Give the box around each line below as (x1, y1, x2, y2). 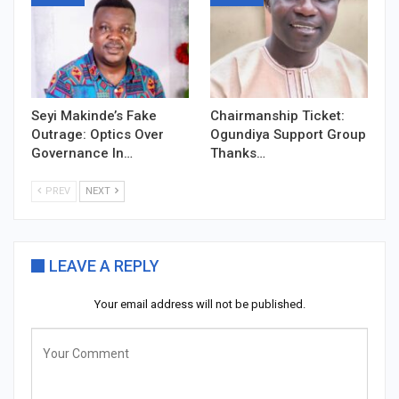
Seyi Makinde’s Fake (31, 107, 157, 124)
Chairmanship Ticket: (210, 107, 345, 124)
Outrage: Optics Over (31, 126, 164, 142)
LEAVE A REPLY (49, 256, 159, 275)
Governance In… (31, 144, 133, 161)
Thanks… (210, 144, 265, 161)
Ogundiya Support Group (210, 126, 366, 142)
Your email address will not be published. (94, 297, 305, 311)
